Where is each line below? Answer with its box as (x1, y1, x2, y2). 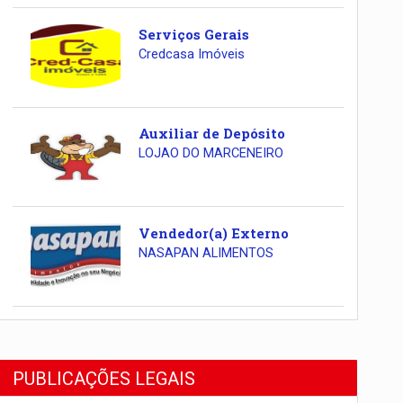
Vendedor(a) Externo (138, 223, 289, 242)
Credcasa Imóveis (138, 46, 245, 62)
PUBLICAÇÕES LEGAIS (13, 367, 196, 390)
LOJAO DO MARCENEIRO (138, 146, 283, 162)
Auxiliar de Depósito (138, 124, 285, 143)
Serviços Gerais (138, 24, 249, 43)
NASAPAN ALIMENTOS (138, 245, 273, 261)
